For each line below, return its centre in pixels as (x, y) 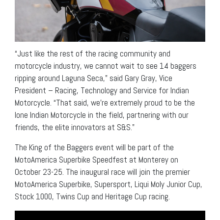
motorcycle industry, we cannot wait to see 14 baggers (106, 66)
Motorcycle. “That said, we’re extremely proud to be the (105, 102)
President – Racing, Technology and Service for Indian (102, 90)
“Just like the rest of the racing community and (93, 53)
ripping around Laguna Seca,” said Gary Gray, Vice (94, 78)
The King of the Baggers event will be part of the (94, 147)
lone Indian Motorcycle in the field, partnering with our (102, 115)
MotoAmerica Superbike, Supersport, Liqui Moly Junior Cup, (109, 184)
